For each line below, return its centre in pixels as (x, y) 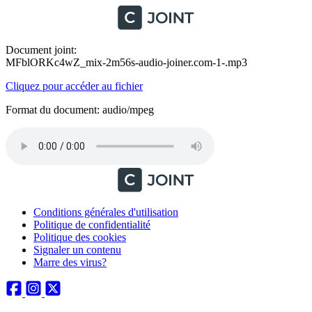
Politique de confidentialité (92, 225)
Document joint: (41, 50)
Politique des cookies (80, 237)
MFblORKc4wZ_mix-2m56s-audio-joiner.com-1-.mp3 (126, 62)
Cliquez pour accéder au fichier (74, 86)
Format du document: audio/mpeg (80, 110)
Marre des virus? (70, 262)
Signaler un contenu (77, 250)
